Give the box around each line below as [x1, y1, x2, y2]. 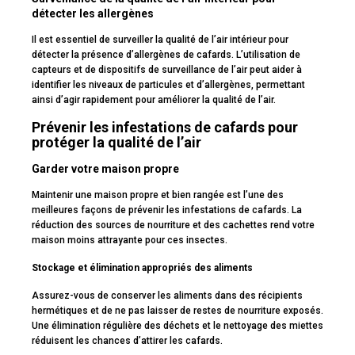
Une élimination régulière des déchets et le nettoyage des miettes [32, 320, 323, 332]
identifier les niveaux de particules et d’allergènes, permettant [32, 79, 305, 91]
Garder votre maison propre [32, 162, 179, 176]
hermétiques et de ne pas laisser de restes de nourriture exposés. [32, 305, 323, 317]
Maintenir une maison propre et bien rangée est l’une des [32, 189, 284, 201]
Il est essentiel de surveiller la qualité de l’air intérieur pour [32, 34, 288, 46]
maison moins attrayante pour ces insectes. [32, 235, 227, 246]
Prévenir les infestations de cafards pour [32, 119, 298, 136]
